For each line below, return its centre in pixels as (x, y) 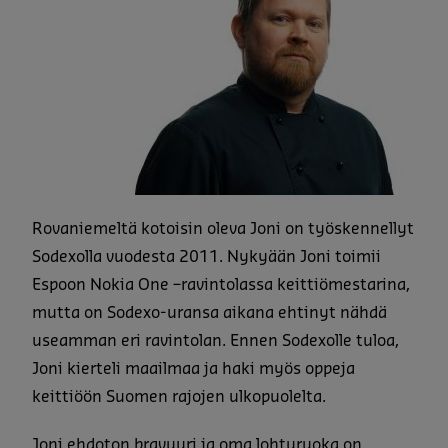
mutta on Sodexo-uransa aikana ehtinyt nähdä (209, 312)
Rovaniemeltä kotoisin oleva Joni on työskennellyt (223, 228)
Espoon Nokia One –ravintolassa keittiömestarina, (221, 284)
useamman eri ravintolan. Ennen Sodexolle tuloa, (215, 340)
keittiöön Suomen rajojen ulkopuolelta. (179, 396)
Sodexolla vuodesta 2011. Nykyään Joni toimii (206, 256)
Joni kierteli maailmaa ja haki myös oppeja (193, 368)
